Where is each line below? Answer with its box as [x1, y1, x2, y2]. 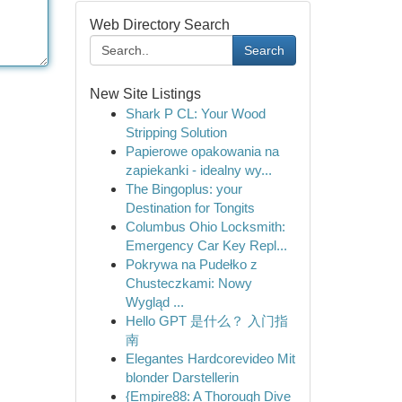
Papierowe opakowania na [125, 144, 279, 159]
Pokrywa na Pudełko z [125, 257, 258, 272]
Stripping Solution [125, 125, 227, 140]
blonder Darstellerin [125, 370, 239, 385]
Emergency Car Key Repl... [125, 238, 287, 253]
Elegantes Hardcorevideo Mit [125, 351, 295, 366]
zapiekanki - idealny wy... [125, 162, 272, 178]
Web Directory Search [89, 17, 230, 32]
